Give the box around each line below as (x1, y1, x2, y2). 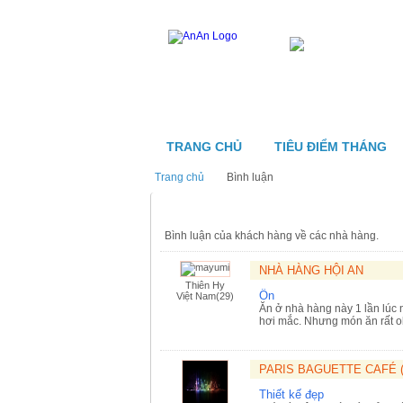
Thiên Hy (185, 280, 225, 291)
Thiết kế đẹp (259, 388, 324, 401)
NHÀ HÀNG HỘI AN (259, 264, 363, 277)
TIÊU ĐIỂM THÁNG (274, 139, 387, 154)
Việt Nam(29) (176, 291, 234, 301)
